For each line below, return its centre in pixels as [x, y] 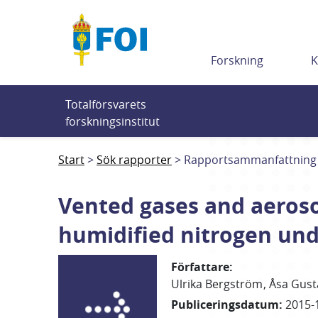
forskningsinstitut [113, 121]
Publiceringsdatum [225, 305]
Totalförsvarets [106, 104]
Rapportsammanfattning [250, 160]
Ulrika [187, 284]
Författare [201, 267]
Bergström [234, 284]
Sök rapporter [134, 160]
